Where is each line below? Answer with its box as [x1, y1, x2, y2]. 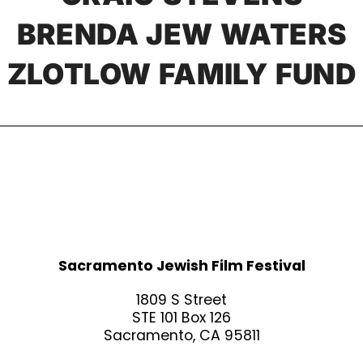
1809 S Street [136, 290, 227, 310]
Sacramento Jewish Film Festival [58, 256, 305, 275]
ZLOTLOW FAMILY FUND [6, 57, 357, 91]
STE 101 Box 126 [132, 308, 231, 328]
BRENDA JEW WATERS [16, 17, 347, 51]
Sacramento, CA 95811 [103, 326, 260, 346]
